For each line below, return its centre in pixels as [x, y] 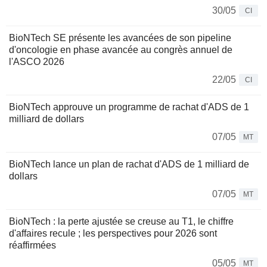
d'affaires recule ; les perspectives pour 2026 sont [113, 234]
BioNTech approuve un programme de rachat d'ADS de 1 [129, 107]
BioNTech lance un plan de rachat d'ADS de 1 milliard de [129, 164]
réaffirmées [32, 246]
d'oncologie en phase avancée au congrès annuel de [121, 50]
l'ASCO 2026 [37, 62]
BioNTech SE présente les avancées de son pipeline [120, 38]
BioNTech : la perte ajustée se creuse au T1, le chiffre [121, 222]
